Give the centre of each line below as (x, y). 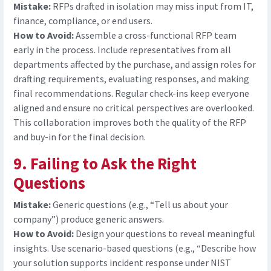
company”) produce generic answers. (89, 219)
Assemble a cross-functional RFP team (156, 35)
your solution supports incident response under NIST (122, 263)
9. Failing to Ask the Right (105, 164)
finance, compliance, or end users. (83, 21)
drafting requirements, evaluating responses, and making (131, 79)
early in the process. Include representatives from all (122, 50)
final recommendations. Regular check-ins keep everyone (131, 93)
